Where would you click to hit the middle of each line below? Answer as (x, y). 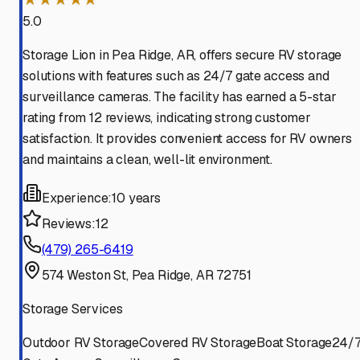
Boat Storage (295, 343)
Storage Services (73, 309)
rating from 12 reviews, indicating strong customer (167, 118)
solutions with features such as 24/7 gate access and (176, 76)
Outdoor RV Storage (81, 343)
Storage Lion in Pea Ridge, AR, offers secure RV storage (182, 55)
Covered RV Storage (198, 343)
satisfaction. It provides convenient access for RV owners (187, 139)
